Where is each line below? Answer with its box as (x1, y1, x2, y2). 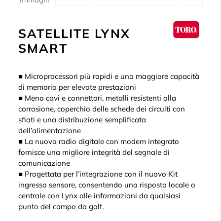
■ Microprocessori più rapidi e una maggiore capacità (18, 71, 200, 81)
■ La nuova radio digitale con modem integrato (18, 136, 180, 146)
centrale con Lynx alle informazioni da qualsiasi (18, 190, 181, 200)
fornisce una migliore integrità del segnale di (18, 147, 170, 157)
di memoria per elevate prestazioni (18, 82, 137, 92)
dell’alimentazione (18, 125, 81, 135)
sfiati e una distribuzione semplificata (18, 114, 147, 124)
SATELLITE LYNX (18, 25, 131, 41)
